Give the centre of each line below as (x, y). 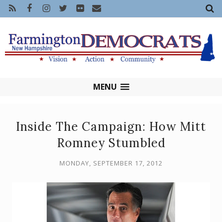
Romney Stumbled (111, 143)
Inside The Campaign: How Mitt (111, 127)
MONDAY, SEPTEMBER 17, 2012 (111, 163)
